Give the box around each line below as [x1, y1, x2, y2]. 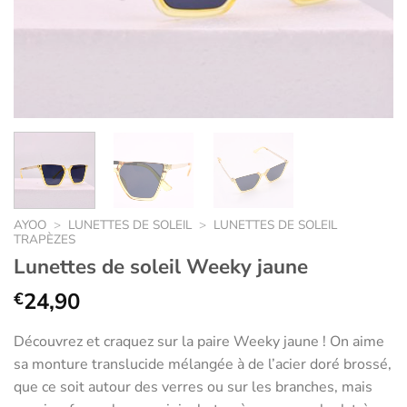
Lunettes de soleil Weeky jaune [14, 252, 308, 281]
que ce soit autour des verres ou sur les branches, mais [14, 376, 372, 397]
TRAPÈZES [14, 231, 75, 248]
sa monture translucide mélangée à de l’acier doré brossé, [14, 353, 392, 374]
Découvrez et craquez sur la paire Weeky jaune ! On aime [14, 331, 384, 352]
